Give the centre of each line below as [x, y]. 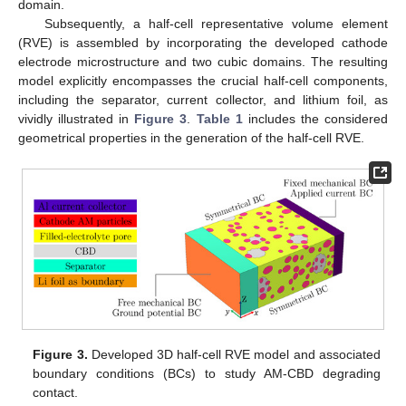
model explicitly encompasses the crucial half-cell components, [203, 81]
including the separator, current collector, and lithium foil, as [203, 100]
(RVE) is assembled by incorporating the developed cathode [203, 43]
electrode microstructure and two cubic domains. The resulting [203, 62]
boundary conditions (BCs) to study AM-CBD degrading [207, 374]
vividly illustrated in [77, 119]
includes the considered [315, 119]
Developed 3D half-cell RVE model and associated [234, 355]
